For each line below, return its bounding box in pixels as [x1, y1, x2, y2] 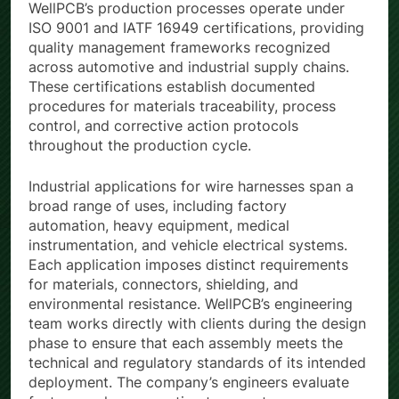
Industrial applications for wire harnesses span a [28, 177, 354, 196]
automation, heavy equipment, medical [28, 216, 289, 235]
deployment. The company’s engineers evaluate [28, 373, 349, 392]
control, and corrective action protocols [28, 117, 298, 135]
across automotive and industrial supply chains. [28, 58, 349, 77]
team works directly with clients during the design [28, 314, 366, 333]
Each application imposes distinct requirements [28, 256, 348, 274]
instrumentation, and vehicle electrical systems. [28, 236, 347, 255]
